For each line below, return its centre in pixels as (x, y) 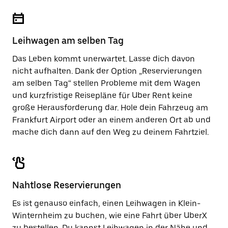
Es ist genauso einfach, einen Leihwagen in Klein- (106, 203)
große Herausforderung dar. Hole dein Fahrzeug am (110, 108)
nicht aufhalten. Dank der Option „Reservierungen (107, 71)
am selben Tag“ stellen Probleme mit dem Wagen (106, 83)
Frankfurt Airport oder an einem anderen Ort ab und (111, 120)
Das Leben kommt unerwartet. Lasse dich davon (104, 59)
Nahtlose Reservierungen (67, 185)
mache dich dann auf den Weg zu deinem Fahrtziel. (110, 132)
